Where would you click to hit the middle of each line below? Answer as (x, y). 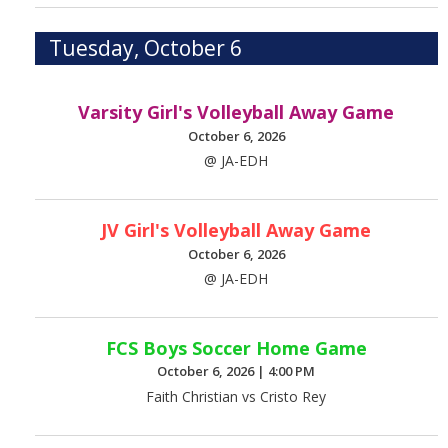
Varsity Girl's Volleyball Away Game (236, 112)
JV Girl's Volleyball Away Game (236, 230)
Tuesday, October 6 (146, 48)
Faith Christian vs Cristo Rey (236, 396)
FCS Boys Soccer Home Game (236, 347)
